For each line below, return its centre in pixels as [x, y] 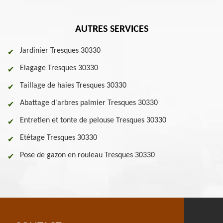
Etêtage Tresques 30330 [58, 138]
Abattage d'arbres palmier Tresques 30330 [89, 103]
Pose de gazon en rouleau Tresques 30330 [87, 155]
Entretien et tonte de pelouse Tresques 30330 [93, 120]
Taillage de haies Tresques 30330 [73, 86]
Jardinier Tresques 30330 [60, 51]
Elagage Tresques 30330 [59, 68]
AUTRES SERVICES [111, 29]
